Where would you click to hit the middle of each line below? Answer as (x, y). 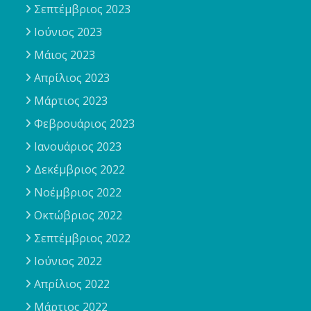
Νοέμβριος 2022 (78, 193)
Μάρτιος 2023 (71, 101)
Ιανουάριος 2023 (78, 147)
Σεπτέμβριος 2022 (83, 238)
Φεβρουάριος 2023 (85, 124)
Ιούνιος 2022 (68, 261)
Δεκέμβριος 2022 (80, 170)
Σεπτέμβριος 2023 (83, 9)
